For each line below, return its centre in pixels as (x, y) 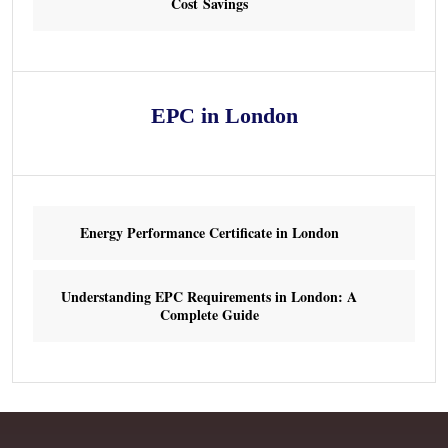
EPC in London (224, 115)
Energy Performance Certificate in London (209, 232)
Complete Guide (209, 314)
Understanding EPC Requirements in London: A (209, 296)
